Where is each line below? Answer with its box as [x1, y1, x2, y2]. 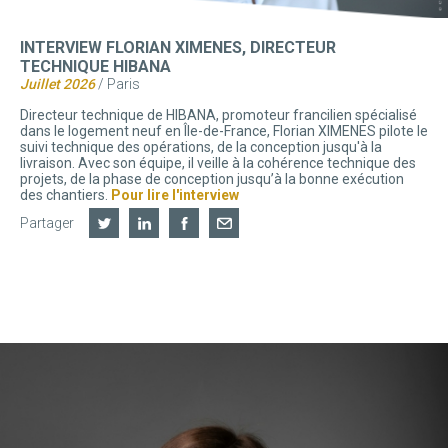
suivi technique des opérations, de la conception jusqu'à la [20, 139, 382, 156]
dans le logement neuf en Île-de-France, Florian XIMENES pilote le [20, 123, 428, 140]
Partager [20, 215, 74, 232]
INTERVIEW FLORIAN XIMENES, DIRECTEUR [20, 38, 336, 58]
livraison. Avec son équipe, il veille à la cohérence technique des [20, 155, 416, 172]
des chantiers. [20, 187, 111, 204]
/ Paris [95, 76, 140, 93]
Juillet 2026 [20, 76, 95, 93]
